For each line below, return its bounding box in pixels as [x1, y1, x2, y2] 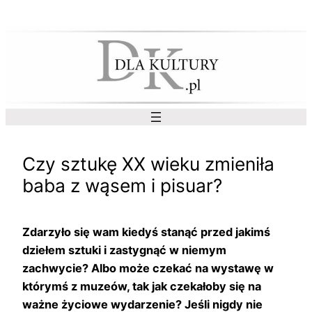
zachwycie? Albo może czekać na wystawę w [22, 260, 274, 275]
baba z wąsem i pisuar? [22, 173, 222, 196]
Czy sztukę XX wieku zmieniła [22, 152, 274, 175]
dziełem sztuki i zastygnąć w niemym [22, 242, 226, 257]
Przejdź [5, 7, 45, 21]
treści [5, 43, 35, 57]
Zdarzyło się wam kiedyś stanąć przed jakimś [22, 224, 270, 239]
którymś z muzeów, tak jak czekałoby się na [22, 279, 261, 293]
